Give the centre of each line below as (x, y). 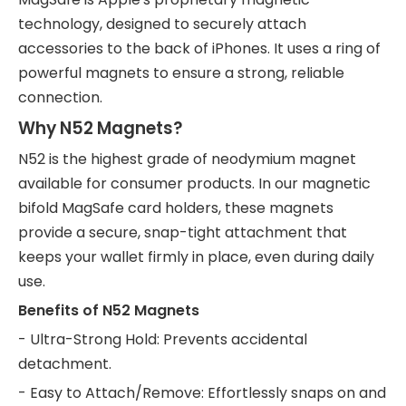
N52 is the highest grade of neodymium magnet (187, 159)
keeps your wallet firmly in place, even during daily (196, 257)
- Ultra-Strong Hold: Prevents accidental (163, 339)
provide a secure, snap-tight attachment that (183, 232)
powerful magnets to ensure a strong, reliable (181, 73)
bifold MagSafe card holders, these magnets (176, 208)
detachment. (65, 364)
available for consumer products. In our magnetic (194, 184)
